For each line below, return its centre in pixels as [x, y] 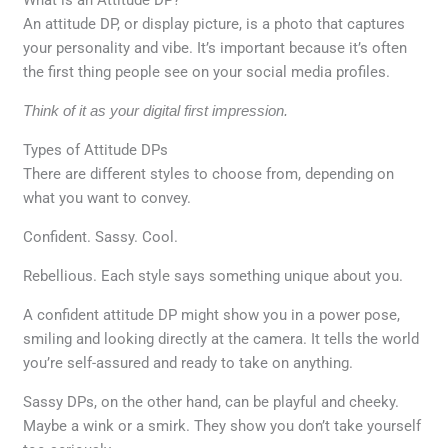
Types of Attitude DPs [96, 149]
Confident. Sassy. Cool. [101, 236]
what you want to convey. [107, 197]
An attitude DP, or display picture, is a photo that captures [214, 23]
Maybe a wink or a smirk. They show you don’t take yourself [222, 425]
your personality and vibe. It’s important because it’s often [215, 47]
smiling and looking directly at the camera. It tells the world [221, 338]
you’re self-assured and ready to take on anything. [188, 362]
